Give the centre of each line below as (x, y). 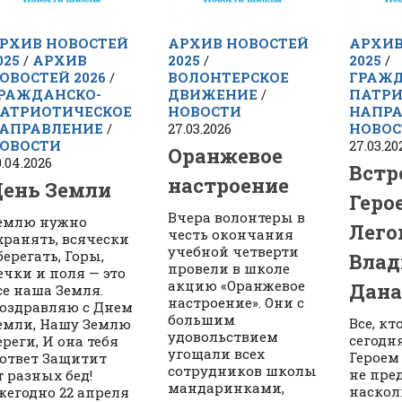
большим (202, 320)
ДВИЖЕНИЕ (213, 95)
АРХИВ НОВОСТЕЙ (239, 44)
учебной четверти (234, 252)
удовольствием (223, 337)
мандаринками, (227, 388)
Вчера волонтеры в (237, 218)
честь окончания (231, 235)
